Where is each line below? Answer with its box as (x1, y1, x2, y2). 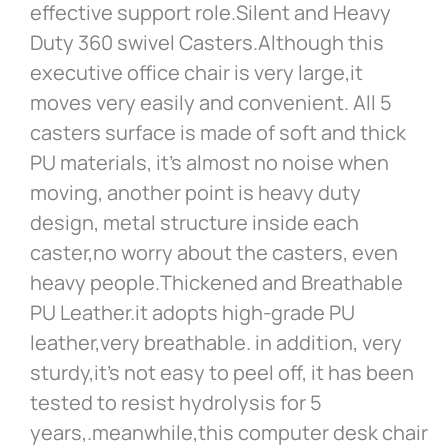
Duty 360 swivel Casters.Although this (30, 29, 384, 57)
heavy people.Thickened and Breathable (30, 269, 403, 297)
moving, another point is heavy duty (30, 179, 361, 207)
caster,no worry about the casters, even (30, 239, 398, 267)
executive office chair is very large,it (30, 59, 363, 87)
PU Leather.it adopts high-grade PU (30, 299, 355, 327)
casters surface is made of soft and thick (30, 119, 406, 147)
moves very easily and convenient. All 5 (30, 89, 392, 117)
